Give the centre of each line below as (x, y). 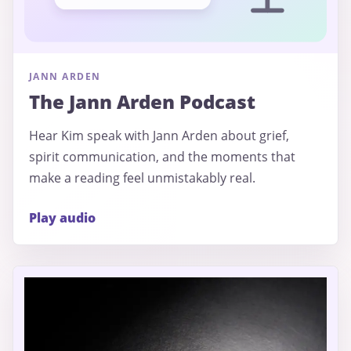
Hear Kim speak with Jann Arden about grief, (159, 135)
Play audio (62, 217)
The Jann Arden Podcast (142, 101)
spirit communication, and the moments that (162, 156)
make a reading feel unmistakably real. (142, 177)
